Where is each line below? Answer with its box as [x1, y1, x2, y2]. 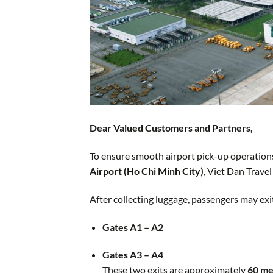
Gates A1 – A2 [102, 221, 163, 233]
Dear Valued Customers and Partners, [90, 122, 253, 134]
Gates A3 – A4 [102, 249, 163, 261]
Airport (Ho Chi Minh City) [90, 165, 204, 177]
